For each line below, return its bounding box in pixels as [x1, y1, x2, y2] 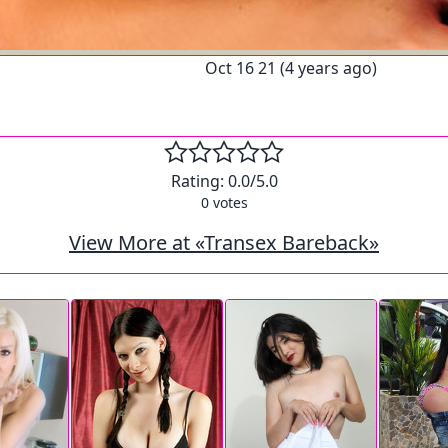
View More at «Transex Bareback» [69, 228, 379, 256]
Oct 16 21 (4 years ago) [205, 56, 377, 79]
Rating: [170, 169, 228, 192]
